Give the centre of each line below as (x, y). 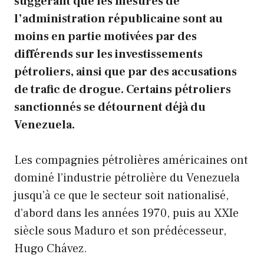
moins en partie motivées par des (105, 37)
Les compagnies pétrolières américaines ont (131, 161)
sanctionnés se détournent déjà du (110, 108)
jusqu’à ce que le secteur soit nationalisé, (121, 196)
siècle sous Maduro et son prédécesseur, (120, 231)
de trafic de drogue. (70, 90)
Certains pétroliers (179, 90)
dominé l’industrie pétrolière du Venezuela (127, 178)
